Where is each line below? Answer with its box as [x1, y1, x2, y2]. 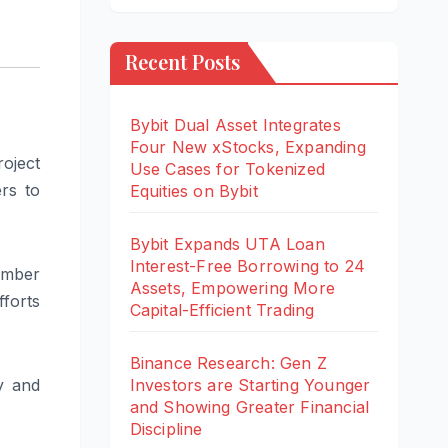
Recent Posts [124, 47, 240, 75]
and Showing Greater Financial [129, 396, 370, 417]
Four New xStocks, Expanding [129, 136, 366, 157]
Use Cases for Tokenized [129, 158, 326, 179]
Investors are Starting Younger [129, 374, 371, 395]
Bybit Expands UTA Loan [129, 233, 325, 254]
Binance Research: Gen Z [129, 352, 328, 373]
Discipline [129, 418, 203, 439]
